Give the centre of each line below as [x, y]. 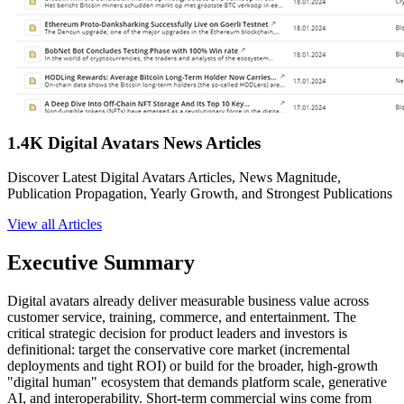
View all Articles [55, 225]
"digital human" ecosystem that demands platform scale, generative [197, 382]
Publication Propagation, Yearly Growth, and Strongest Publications [200, 194]
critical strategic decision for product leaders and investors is [177, 334]
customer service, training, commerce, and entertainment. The [182, 317]
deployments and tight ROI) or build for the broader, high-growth [193, 366]
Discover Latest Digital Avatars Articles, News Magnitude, [174, 178]
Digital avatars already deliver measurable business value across [188, 301]
